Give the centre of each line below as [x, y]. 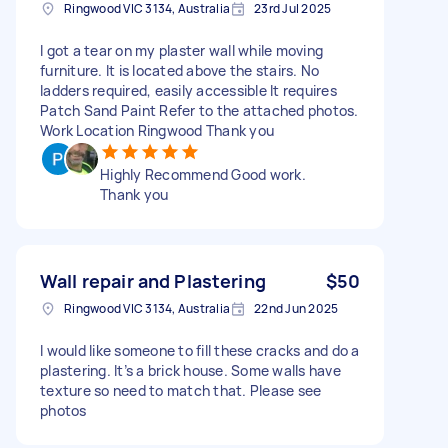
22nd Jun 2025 [296, 308]
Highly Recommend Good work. [203, 174]
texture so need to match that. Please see [181, 390]
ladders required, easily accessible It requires [188, 90]
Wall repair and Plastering [153, 280]
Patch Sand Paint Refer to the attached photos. [199, 110]
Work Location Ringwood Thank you [157, 130]
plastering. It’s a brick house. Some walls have [190, 370]
